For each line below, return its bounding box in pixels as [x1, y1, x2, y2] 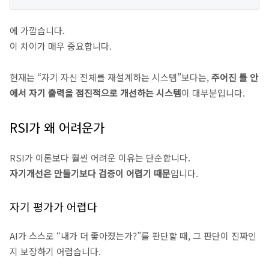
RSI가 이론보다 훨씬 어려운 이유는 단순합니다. [10, 151, 190, 164]
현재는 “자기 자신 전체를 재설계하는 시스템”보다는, [10, 71, 211, 83]
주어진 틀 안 [211, 71, 258, 83]
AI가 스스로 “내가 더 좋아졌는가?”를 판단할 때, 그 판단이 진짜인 [10, 229, 256, 242]
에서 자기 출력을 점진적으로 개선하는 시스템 [10, 86, 181, 99]
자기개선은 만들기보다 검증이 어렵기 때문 [10, 167, 171, 180]
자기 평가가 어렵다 [10, 199, 97, 214]
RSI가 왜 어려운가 [10, 118, 104, 136]
